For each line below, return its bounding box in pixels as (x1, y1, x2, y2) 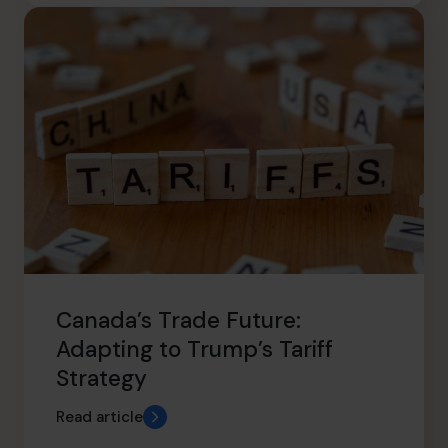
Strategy (56, 363, 147, 393)
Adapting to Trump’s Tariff (56, 334, 333, 364)
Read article (56, 406, 143, 427)
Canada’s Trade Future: (56, 305, 301, 335)
